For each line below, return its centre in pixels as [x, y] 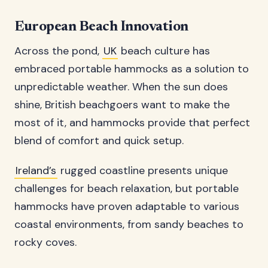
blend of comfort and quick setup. [99, 141]
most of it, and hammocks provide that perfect [132, 123]
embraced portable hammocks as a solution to [132, 69]
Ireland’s [36, 170]
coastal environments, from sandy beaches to [129, 224]
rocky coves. [45, 242]
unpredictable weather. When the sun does [121, 87]
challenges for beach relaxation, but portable [127, 188]
